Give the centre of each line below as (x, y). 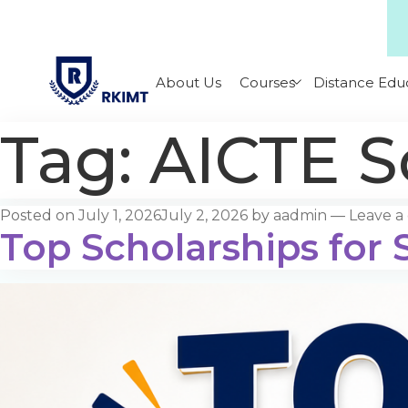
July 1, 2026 (120, 216)
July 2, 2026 (204, 216)
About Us (189, 82)
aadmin (300, 216)
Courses (268, 82)
